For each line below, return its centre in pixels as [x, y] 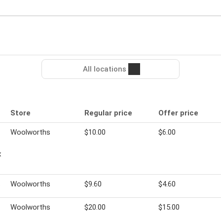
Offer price [178, 113]
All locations [105, 69]
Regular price [108, 113]
